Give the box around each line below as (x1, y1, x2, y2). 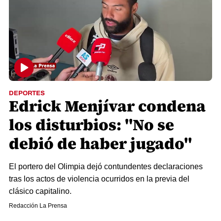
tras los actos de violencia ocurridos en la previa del (9, 175, 189, 184)
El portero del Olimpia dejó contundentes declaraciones (9, 162, 203, 171)
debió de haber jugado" (9, 133, 192, 155)
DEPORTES (9, 90, 45, 97)
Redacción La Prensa (9, 202, 67, 210)
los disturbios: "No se (9, 114, 174, 136)
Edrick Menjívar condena (9, 95, 206, 117)
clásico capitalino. (9, 187, 72, 196)
